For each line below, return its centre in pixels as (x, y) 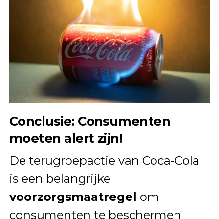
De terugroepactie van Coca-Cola (104, 161)
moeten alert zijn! (66, 138)
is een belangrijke (60, 179)
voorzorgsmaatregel (73, 197)
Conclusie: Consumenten (90, 121)
